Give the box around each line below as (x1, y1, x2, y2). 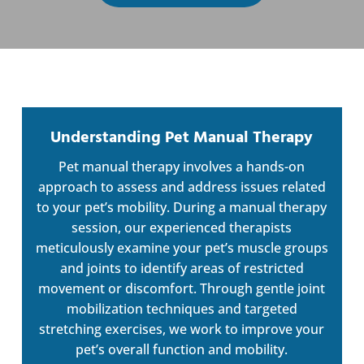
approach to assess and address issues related (37, 177, 326, 196)
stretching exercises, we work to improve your (39, 319, 325, 338)
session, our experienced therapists (71, 218, 292, 236)
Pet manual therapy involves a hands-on (58, 157, 305, 175)
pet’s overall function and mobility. (76, 340, 288, 358)
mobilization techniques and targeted (66, 299, 297, 318)
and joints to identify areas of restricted (59, 258, 304, 277)
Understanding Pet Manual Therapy (50, 124, 314, 151)
